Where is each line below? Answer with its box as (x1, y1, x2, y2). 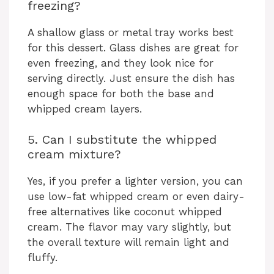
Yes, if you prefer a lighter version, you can (28, 175, 243, 188)
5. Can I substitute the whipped (28, 132, 217, 147)
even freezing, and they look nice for (28, 56, 213, 69)
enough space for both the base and (28, 87, 214, 100)
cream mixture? (28, 147, 121, 162)
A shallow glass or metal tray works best (28, 26, 234, 39)
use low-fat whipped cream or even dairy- (28, 190, 245, 203)
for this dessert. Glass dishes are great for (28, 41, 239, 54)
